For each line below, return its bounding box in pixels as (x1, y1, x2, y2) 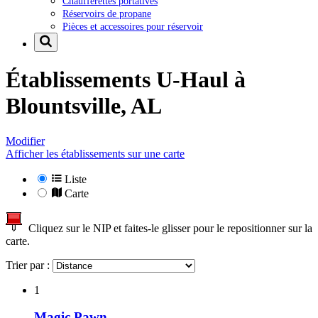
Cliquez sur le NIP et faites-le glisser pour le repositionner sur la (23, 221, 312, 234)
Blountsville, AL (6, 93, 162, 119)
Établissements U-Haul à (6, 67, 246, 93)
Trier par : (6, 258, 53, 271)
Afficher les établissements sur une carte (6, 147, 185, 160)
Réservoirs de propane (62, 7, 151, 19)
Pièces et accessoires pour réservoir (62, 20, 203, 32)
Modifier (6, 134, 45, 147)
